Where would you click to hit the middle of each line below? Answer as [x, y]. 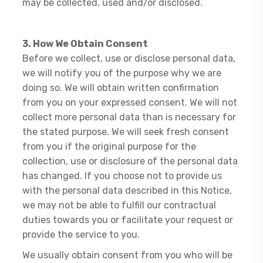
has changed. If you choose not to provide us [122, 176]
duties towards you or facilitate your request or [128, 220]
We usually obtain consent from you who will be [128, 255]
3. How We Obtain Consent [85, 44]
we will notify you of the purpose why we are [122, 73]
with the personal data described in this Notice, [127, 190]
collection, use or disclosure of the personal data [130, 161]
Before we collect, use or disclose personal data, [129, 58]
